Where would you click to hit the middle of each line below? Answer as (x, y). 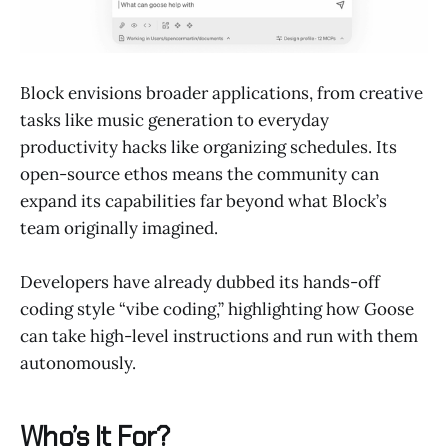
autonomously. (78, 363)
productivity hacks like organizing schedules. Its (208, 147)
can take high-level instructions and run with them (219, 336)
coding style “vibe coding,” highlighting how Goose (217, 309)
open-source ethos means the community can (199, 174)
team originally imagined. (119, 228)
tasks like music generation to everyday (174, 120)
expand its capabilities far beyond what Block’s (203, 201)
